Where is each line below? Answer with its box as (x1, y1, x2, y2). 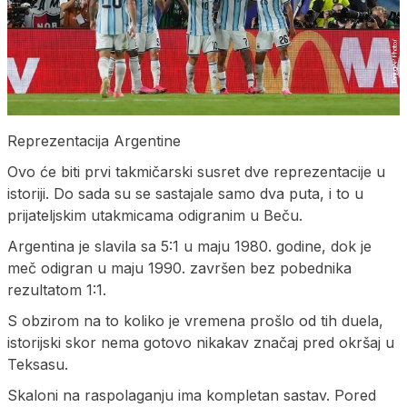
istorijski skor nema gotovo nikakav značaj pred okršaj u (7, 333, 394, 352)
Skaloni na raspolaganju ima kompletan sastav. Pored (7, 386, 376, 405)
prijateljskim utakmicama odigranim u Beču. (7, 206, 303, 225)
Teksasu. (7, 355, 68, 374)
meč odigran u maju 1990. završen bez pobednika (7, 259, 352, 278)
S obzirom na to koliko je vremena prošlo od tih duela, (7, 312, 383, 331)
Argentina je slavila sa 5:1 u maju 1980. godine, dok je (7, 237, 372, 256)
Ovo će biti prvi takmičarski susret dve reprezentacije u (7, 163, 385, 182)
